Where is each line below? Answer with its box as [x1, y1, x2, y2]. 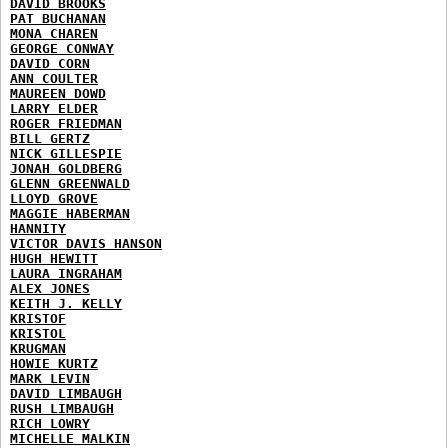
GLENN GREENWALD [10, 175, 130, 191]
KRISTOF [10, 310, 66, 326]
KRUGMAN [10, 340, 66, 356]
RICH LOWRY [10, 415, 90, 431]
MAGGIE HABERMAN [10, 205, 130, 221]
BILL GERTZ [10, 130, 90, 146]
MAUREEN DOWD [10, 85, 106, 101]
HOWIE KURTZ [10, 355, 98, 371]
